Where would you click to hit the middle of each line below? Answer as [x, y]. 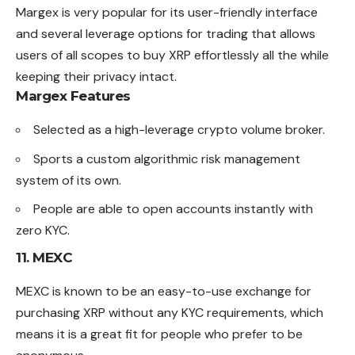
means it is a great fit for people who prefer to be [159, 334]
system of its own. [69, 180]
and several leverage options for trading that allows [166, 34]
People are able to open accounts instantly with [173, 209]
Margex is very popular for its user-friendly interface [167, 13]
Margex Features [73, 96]
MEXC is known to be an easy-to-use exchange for [164, 291]
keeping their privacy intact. [96, 77]
